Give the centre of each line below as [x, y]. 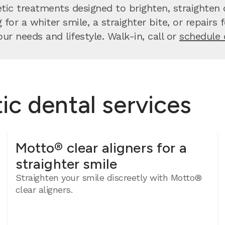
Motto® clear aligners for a [101, 148]
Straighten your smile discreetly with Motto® [108, 178]
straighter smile [66, 164]
